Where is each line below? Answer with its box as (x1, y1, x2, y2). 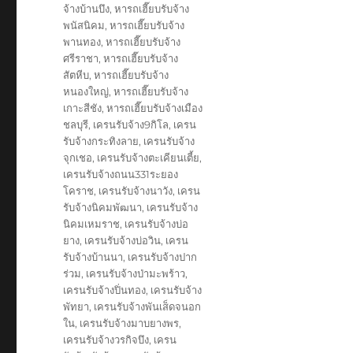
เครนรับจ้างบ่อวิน (84, 234, 162, 247)
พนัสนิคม (63, 19, 106, 32)
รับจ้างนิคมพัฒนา (63, 201, 143, 214)
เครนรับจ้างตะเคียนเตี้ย (97, 151, 200, 164)
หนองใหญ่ (63, 85, 110, 98)
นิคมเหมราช (63, 217, 121, 230)
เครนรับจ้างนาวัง (98, 184, 173, 197)
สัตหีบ (63, 69, 90, 81)
